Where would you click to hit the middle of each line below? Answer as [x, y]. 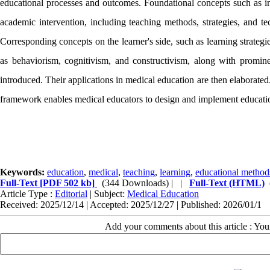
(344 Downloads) [135, 183]
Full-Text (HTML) [227, 183]
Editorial [71, 193]
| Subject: [107, 193]
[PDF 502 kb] [66, 183]
